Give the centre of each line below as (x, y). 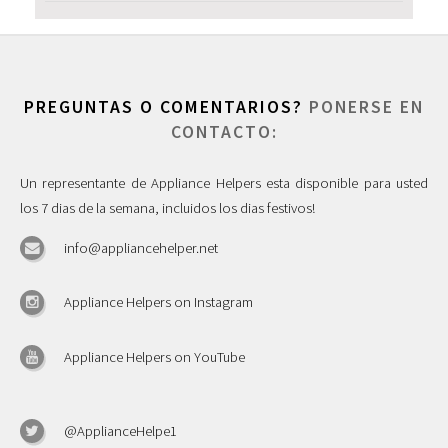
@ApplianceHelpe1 (120, 431)
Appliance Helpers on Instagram (158, 302)
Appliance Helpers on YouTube (154, 356)
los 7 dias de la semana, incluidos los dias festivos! (167, 208)
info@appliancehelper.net (141, 248)
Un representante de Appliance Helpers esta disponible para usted (224, 183)
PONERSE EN (366, 107)
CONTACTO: (224, 132)
